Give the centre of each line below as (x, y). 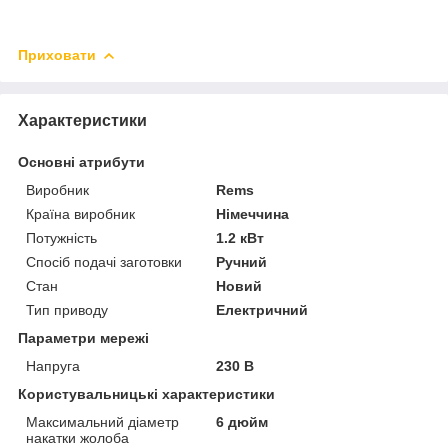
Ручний (242, 261)
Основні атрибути (81, 161)
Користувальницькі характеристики (146, 393)
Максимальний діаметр (102, 421)
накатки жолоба (77, 437)
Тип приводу (67, 309)
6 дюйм (242, 421)
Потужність (61, 237)
